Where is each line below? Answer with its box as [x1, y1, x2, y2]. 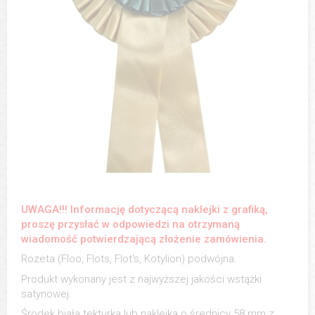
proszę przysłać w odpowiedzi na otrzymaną [21, 217, 240, 231]
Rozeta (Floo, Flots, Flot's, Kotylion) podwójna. [21, 252, 237, 266]
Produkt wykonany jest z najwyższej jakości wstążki [21, 272, 262, 285]
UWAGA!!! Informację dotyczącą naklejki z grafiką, [21, 202, 268, 216]
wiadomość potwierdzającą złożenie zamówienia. [21, 232, 266, 245]
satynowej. [21, 287, 72, 300]
